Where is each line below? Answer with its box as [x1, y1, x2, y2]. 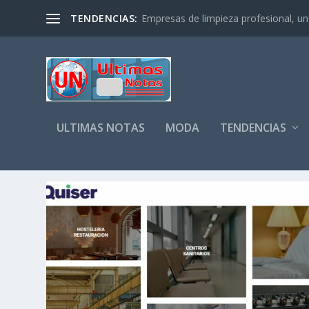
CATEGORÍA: [46, 149, 161, 175]
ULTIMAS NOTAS [57, 120, 146, 135]
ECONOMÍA [161, 149, 263, 175]
